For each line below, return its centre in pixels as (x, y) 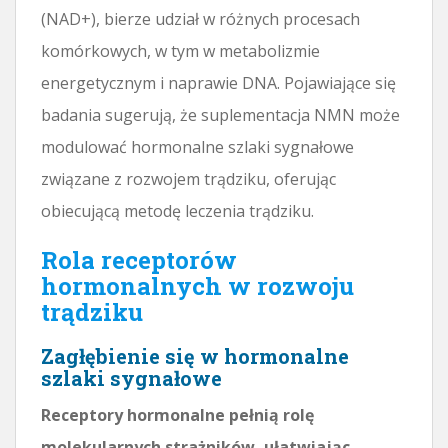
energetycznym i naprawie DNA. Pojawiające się (218, 82)
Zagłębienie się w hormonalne (195, 355)
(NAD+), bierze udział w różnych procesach (200, 18)
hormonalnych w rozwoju (197, 285)
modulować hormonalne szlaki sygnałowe (197, 146)
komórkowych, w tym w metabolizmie (180, 50)
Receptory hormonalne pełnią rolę (177, 414)
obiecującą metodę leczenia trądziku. (177, 210)
